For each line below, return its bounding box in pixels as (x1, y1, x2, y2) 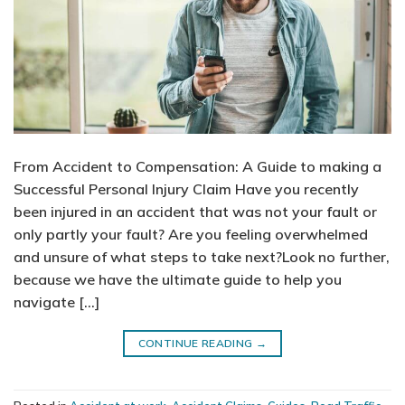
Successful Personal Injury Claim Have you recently (14, 180, 359, 199)
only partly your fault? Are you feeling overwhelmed (14, 225, 368, 244)
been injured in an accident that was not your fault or (14, 202, 377, 221)
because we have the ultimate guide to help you (14, 270, 342, 289)
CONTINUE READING (137, 336, 256, 351)
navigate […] (14, 293, 99, 312)
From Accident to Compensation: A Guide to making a (14, 157, 381, 176)
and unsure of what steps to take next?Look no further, (14, 248, 390, 267)
